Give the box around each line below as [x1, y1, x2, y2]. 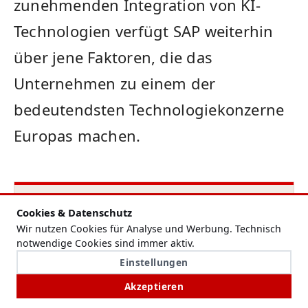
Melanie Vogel [25, 245, 92, 258]
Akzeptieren [124, 280, 184, 293]
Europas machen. [14, 125, 141, 146]
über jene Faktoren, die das [14, 47, 212, 68]
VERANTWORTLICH [25, 230, 104, 241]
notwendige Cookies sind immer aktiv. [16, 236, 195, 250]
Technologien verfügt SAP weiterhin [14, 21, 274, 42]
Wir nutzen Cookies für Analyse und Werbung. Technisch [16, 222, 281, 235]
